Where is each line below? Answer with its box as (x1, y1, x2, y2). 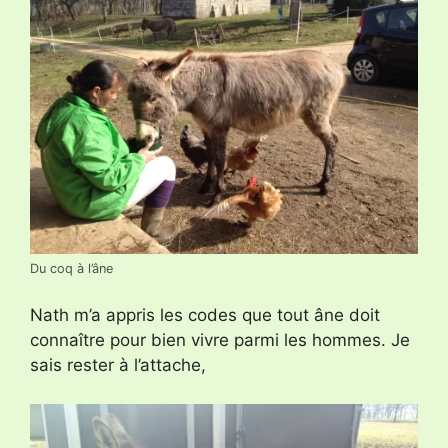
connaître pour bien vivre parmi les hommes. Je (30, 330, 410, 351)
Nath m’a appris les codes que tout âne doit (30, 305, 380, 326)
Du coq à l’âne (30, 260, 113, 276)
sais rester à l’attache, (30, 355, 206, 376)
